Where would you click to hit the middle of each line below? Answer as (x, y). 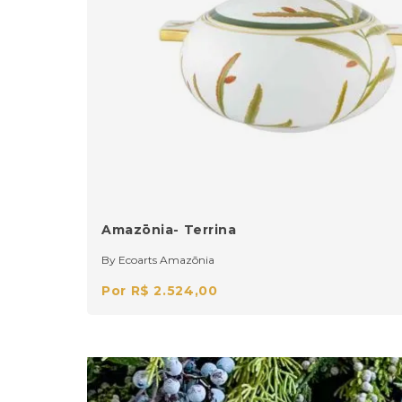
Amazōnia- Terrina (169, 230)
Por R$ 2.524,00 (160, 291)
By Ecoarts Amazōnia (158, 260)
